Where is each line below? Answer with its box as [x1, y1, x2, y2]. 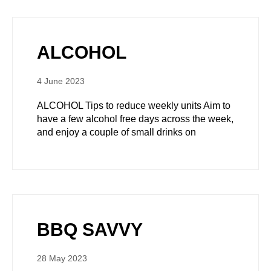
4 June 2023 [37, 76, 85, 86]
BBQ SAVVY [37, 220, 143, 240]
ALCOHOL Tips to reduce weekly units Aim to [37, 100, 230, 111]
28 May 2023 [37, 253, 87, 263]
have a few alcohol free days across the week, [37, 114, 233, 124]
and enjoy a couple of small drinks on [37, 127, 196, 137]
